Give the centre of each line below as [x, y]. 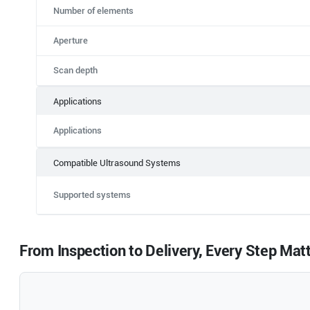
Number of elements [93, 11]
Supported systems [92, 195]
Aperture [71, 40]
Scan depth [75, 70]
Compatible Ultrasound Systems [117, 163]
